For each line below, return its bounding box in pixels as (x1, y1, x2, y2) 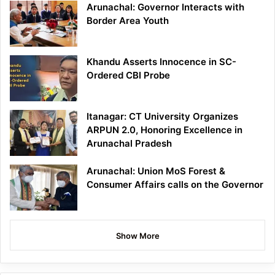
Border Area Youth (87, 15, 169, 27)
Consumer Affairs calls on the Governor (87, 179, 263, 191)
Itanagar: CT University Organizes (87, 110, 238, 123)
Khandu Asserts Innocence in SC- (87, 56, 236, 68)
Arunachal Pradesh (87, 137, 172, 150)
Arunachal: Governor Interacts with (87, 1, 244, 14)
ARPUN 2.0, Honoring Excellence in (87, 124, 242, 136)
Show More (115, 231, 160, 241)
